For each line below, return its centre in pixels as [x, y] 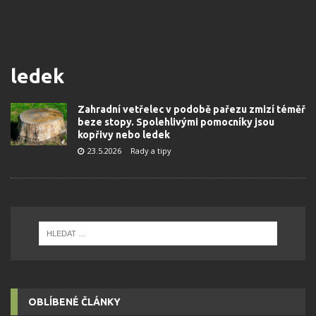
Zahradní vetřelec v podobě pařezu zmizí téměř [192, 109]
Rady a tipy [151, 151]
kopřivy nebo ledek [124, 135]
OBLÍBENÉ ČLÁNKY [74, 302]
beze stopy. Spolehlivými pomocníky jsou [176, 122]
